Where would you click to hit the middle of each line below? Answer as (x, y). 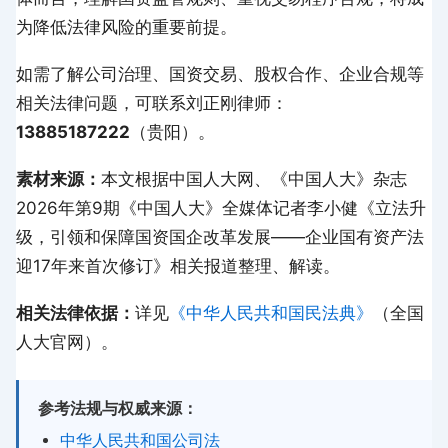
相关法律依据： (75, 312)
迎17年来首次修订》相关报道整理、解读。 (178, 265)
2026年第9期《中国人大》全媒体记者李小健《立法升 (221, 207)
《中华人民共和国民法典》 (271, 312)
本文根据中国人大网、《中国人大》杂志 (254, 178)
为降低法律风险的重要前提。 (126, 26)
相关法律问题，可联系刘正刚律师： (152, 102)
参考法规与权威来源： (117, 408)
